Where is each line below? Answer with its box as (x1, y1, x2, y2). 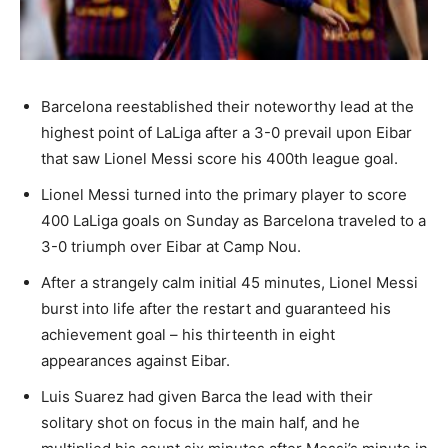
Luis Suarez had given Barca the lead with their (41, 387, 373, 407)
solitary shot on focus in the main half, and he (41, 413, 360, 433)
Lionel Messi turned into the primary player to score (41, 185, 407, 205)
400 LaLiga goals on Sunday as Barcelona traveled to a (41, 211, 426, 231)
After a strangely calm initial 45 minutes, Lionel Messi (41, 273, 418, 293)
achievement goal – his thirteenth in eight (41, 325, 335, 345)
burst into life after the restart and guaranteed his (41, 299, 391, 319)
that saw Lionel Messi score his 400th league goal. (41, 149, 398, 169)
